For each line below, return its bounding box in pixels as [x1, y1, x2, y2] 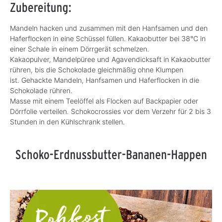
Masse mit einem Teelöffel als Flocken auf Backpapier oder [10, 97, 198, 106]
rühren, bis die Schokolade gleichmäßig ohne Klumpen [10, 65, 183, 74]
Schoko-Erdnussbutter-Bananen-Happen [15, 147, 207, 163]
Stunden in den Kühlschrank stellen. [10, 117, 125, 126]
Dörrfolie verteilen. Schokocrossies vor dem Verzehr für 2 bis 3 [10, 107, 211, 116]
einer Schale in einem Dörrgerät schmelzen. [10, 45, 151, 54]
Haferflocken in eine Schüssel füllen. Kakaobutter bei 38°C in [10, 34, 206, 43]
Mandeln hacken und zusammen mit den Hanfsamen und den [10, 24, 208, 33]
